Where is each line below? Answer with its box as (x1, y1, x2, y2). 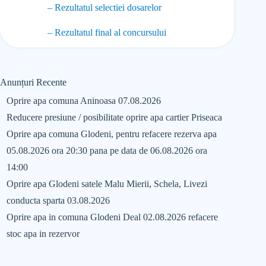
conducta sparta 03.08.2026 (6, 195, 110, 206)
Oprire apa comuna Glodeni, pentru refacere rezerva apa (6, 129, 217, 140)
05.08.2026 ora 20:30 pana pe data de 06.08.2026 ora (6, 145, 207, 156)
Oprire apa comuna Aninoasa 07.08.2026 (6, 96, 161, 106)
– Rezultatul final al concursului (47, 27, 166, 38)
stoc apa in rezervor (6, 229, 80, 239)
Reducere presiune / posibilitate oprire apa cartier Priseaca (6, 112, 222, 123)
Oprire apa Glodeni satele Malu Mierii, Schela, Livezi (6, 179, 207, 189)
